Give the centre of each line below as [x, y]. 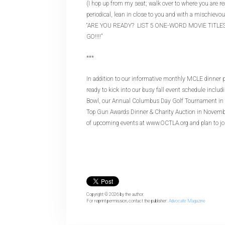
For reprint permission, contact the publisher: [128, 201]
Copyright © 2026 [103, 194]
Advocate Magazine [187, 201]
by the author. [132, 194]
